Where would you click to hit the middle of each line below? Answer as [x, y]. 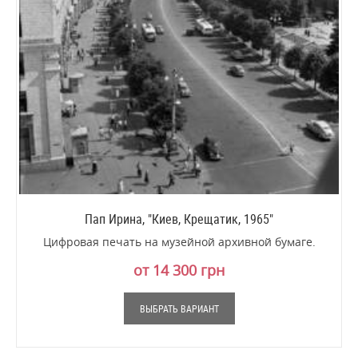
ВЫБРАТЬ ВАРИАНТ [179, 309]
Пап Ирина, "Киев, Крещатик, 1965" [179, 219]
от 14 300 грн [179, 270]
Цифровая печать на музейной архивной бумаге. [179, 242]
